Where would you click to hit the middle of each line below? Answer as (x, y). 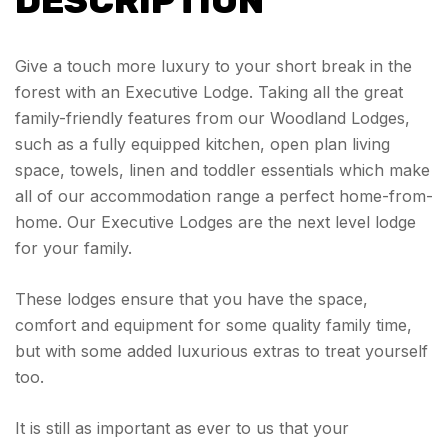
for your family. (73, 248)
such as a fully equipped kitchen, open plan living (202, 144)
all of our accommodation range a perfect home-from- (224, 196)
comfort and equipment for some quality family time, (213, 325)
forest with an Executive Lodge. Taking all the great (209, 92)
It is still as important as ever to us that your (182, 428)
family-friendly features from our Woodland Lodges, (212, 118)
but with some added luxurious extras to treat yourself (221, 351)
